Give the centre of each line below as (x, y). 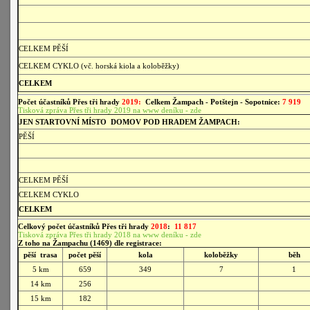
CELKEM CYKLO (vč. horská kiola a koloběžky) (99, 66)
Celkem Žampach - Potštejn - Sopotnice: (214, 102)
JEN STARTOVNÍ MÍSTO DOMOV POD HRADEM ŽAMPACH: (129, 122)
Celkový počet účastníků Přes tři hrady (84, 226)
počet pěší (85, 255)
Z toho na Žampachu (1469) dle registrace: (90, 243)
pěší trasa (40, 255)
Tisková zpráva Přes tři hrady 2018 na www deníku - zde (110, 235)
